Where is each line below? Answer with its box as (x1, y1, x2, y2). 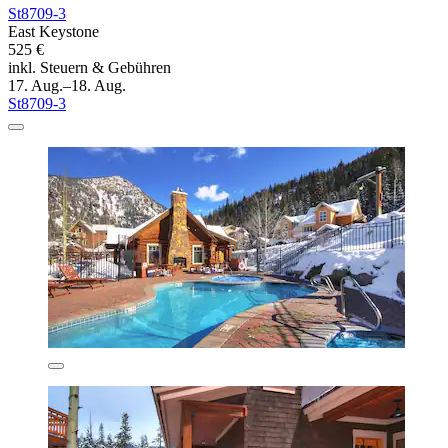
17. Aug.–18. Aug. (8, 77, 126, 95)
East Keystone (8, 23, 99, 41)
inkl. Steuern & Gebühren (8, 59, 171, 77)
